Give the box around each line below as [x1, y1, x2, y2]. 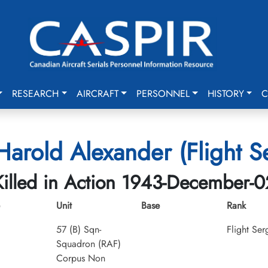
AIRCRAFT [77, 87, 119, 100]
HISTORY [207, 87, 244, 100]
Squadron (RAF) [56, 237, 121, 251]
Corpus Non [56, 251, 105, 265]
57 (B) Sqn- [56, 223, 101, 236]
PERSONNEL [136, 87, 190, 100]
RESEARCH [12, 87, 59, 100]
